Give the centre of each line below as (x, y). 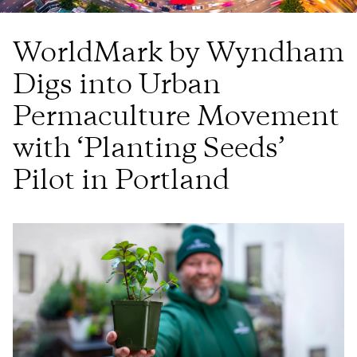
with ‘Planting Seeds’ (149, 149)
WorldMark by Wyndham (178, 54)
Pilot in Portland (121, 181)
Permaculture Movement (176, 118)
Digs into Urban (117, 86)
